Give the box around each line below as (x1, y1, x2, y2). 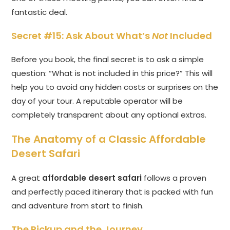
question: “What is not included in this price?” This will (11, 68, 213, 79)
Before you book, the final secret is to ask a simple (11, 54, 204, 65)
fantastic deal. (11, 7, 68, 18)
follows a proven (142, 172, 207, 184)
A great (11, 172, 43, 184)
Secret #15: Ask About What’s (11, 29, 152, 43)
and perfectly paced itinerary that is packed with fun (11, 186, 214, 198)
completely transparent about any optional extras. (11, 109, 207, 121)
